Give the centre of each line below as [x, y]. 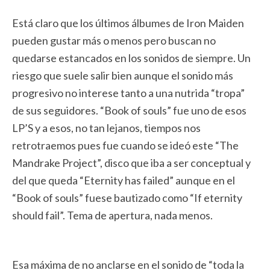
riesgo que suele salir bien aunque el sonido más [123, 75]
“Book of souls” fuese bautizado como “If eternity [127, 198]
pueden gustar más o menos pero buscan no [114, 40]
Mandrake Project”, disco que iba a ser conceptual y [131, 163]
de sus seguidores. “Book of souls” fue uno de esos [129, 110]
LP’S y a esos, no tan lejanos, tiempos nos [106, 128]
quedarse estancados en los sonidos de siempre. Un [131, 58]
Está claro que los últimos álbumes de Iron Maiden [128, 23]
